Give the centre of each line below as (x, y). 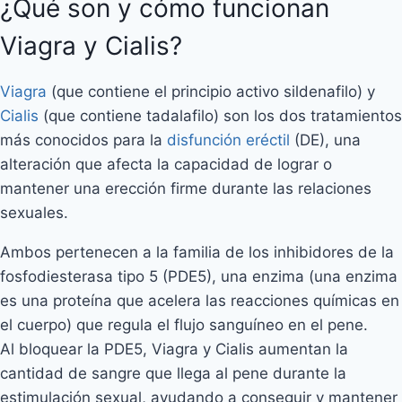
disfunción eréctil (228, 140)
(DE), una (325, 140)
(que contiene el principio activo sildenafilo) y (211, 92)
